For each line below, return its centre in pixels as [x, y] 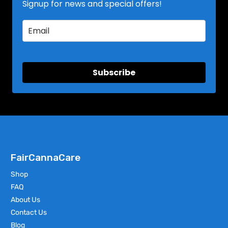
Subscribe [114, 72]
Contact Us [29, 212]
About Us [25, 199]
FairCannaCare [46, 157]
